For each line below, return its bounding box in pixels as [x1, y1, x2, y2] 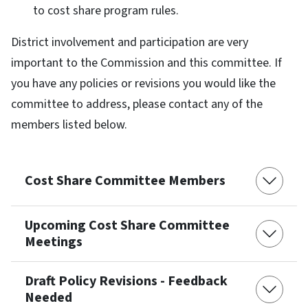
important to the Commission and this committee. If [11, 54, 282, 71]
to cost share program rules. [33, 1, 179, 19]
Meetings [25, 232, 82, 252]
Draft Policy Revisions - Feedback [25, 271, 228, 291]
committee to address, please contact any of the [11, 95, 263, 113]
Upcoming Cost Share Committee [25, 215, 230, 235]
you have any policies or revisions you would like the [11, 74, 276, 92]
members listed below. [11, 115, 127, 133]
